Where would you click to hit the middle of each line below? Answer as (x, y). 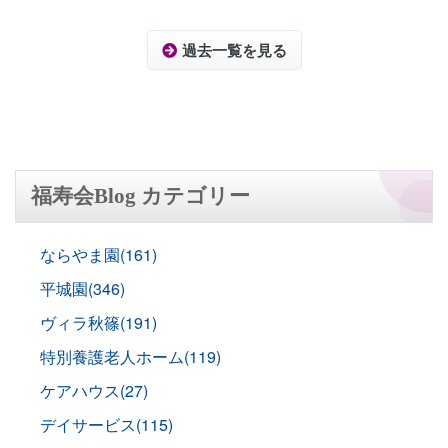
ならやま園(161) (98, 254)
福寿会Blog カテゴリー (140, 195)
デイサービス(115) (106, 424)
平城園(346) (82, 288)
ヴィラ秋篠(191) (98, 322)
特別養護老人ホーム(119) (130, 356)
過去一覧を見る (234, 49)
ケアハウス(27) (94, 390)
